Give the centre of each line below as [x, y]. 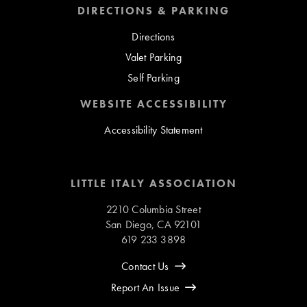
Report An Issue [145, 288]
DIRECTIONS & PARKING [153, 11]
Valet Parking [153, 58]
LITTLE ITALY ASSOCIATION [153, 184]
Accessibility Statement [153, 130]
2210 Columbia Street [153, 210]
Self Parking [153, 78]
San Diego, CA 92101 [153, 225]
